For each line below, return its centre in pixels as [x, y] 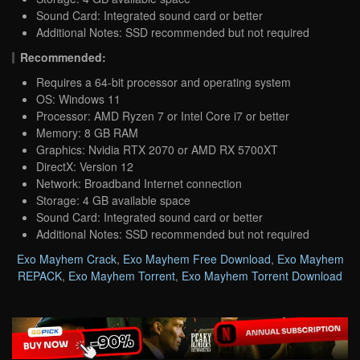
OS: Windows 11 [78, 98]
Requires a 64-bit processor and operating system [164, 82]
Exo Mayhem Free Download [196, 258]
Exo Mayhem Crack [66, 258]
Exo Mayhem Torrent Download [262, 275]
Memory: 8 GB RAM [87, 132]
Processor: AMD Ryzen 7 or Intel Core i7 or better [163, 115]
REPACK [40, 275]
